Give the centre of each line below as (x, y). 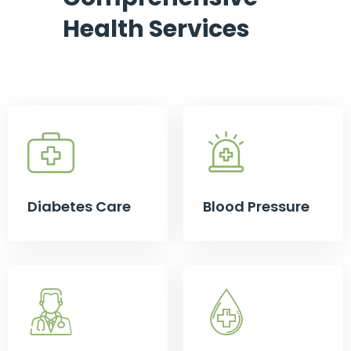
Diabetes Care (79, 207)
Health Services (156, 29)
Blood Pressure (256, 207)
